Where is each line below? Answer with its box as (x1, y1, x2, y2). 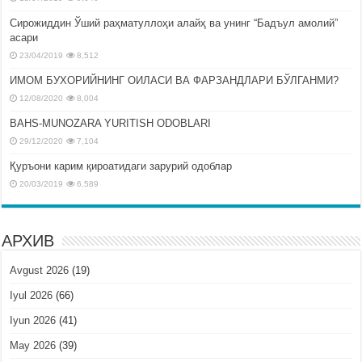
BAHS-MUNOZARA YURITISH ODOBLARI (10, 117, 212, 130)
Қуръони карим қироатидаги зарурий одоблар (10, 160, 233, 173)
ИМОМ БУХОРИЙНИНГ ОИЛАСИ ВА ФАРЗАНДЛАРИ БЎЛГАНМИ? (10, 74, 339, 87)
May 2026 (10, 339, 57, 352)
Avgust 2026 (10, 264, 69, 277)
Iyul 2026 (10, 289, 53, 302)
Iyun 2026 (10, 314, 57, 327)
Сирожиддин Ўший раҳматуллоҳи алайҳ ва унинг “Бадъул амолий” (10, 17, 339, 30)
